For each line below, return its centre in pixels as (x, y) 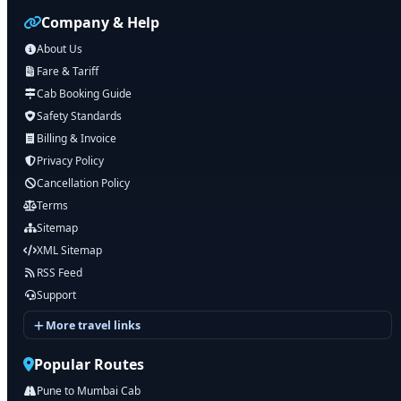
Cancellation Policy (83, 183)
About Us (60, 49)
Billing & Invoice (77, 138)
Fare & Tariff (68, 71)
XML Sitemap (69, 250)
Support (56, 295)
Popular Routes (89, 364)
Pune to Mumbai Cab (89, 391)
